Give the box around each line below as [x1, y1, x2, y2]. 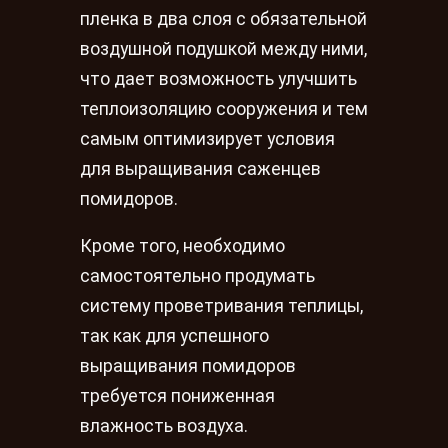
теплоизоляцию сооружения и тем [80, 98, 368, 119]
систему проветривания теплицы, [80, 296, 363, 317]
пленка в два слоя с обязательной [80, 8, 367, 29]
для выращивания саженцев [80, 158, 321, 179]
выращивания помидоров [80, 356, 296, 377]
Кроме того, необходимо [80, 236, 285, 257]
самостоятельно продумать [80, 266, 315, 287]
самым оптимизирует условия [80, 128, 335, 149]
